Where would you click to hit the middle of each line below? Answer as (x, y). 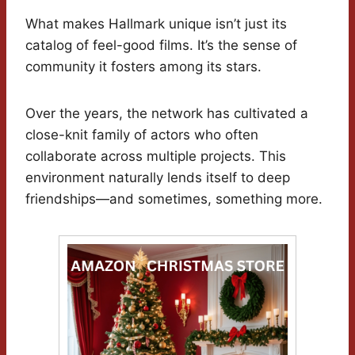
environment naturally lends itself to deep (158, 178)
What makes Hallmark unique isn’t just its (156, 24)
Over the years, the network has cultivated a (167, 114)
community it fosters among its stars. (143, 67)
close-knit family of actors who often (142, 135)
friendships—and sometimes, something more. (174, 199)
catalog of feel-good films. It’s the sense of (161, 46)
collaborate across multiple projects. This (156, 157)
